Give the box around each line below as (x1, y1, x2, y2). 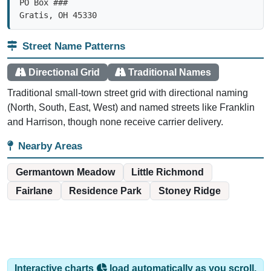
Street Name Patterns (22, 29, 125, 41)
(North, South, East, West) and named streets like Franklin (7, 91, 255, 102)
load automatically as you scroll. (107, 252, 256, 263)
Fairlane (15, 174, 53, 184)
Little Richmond (131, 155, 204, 166)
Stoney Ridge (158, 174, 221, 184)
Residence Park (69, 174, 142, 184)
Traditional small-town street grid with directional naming (7, 76, 248, 87)
